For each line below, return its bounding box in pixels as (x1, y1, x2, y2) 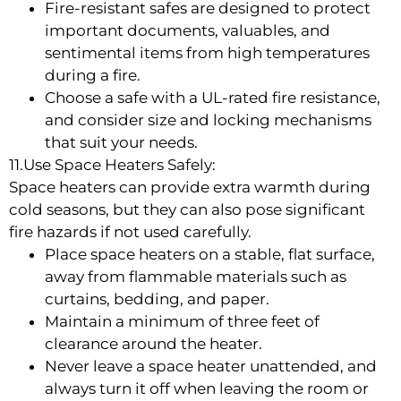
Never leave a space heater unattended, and (45, 356, 377, 375)
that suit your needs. (45, 132, 198, 151)
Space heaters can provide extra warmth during (9, 177, 371, 196)
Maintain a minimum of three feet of (45, 311, 320, 330)
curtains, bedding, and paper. (45, 289, 269, 308)
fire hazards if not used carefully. (9, 222, 252, 241)
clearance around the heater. (45, 334, 262, 353)
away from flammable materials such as (45, 267, 346, 286)
